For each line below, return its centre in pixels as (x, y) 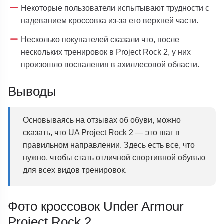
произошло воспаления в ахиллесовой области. (110, 64)
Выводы (32, 91)
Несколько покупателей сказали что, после (100, 39)
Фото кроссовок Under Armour (96, 207)
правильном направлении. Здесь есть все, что (109, 145)
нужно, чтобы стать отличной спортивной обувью (114, 157)
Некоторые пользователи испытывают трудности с (115, 8)
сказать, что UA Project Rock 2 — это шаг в (102, 132)
